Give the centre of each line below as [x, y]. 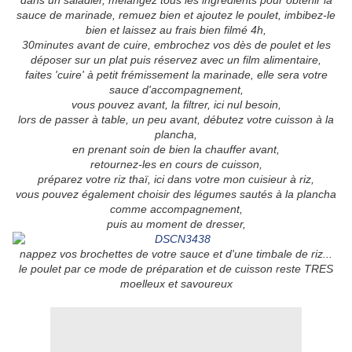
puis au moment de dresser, [176, 224]
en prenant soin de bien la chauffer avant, [176, 150]
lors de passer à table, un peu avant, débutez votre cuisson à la [176, 120]
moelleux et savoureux [176, 284]
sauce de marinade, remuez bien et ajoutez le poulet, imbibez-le [176, 15]
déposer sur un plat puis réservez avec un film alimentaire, [176, 60]
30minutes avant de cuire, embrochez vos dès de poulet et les [176, 45]
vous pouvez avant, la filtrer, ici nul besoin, [176, 105]
